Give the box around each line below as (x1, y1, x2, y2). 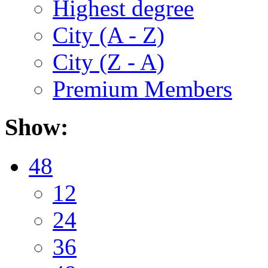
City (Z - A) (53, 48, 165, 75)
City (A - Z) (53, 22, 165, 48)
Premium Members (53, 75, 232, 102)
